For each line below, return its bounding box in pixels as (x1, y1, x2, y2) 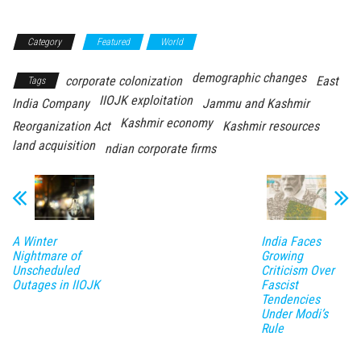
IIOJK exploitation (99, 93, 193, 109)
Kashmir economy (120, 115, 213, 131)
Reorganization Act (12, 118, 110, 135)
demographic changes (192, 70, 306, 86)
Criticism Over (260, 262, 334, 278)
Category (27, 36, 61, 48)
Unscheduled (12, 262, 79, 278)
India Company (12, 96, 89, 112)
